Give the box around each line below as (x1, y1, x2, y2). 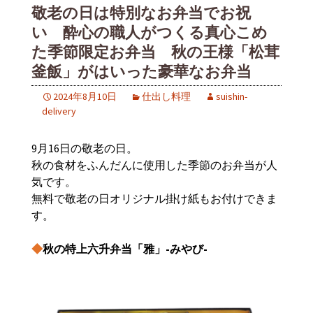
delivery (42, 105, 76, 117)
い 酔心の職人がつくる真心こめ (31, 23, 268, 42)
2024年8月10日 (53, 90, 117, 103)
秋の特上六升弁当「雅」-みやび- (43, 242, 208, 256)
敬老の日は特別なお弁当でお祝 (31, 3, 251, 22)
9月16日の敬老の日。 (31, 141, 138, 155)
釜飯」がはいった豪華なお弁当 (31, 62, 252, 81)
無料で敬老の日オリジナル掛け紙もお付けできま (31, 191, 277, 205)
